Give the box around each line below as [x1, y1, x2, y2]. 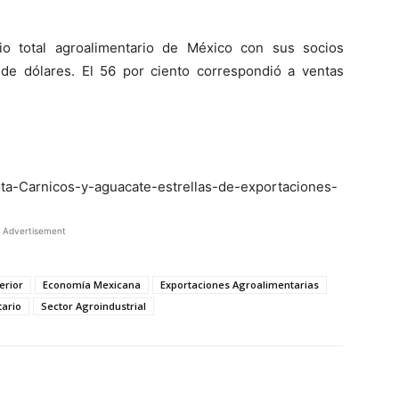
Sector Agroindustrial [41, 298, 146, 313]
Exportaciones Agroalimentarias [160, 277, 319, 291]
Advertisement [2, 224, 66, 236]
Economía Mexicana [43, 277, 141, 291]
